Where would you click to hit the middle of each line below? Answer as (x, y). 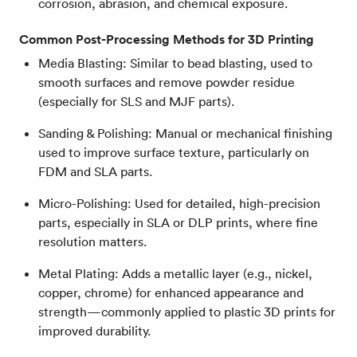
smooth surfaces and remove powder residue (167, 82)
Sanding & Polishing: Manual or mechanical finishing (185, 133)
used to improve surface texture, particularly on (174, 153)
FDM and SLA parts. (97, 172)
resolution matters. (94, 242)
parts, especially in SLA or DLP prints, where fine (178, 223)
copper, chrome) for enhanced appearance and (171, 293)
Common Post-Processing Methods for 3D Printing (167, 40)
